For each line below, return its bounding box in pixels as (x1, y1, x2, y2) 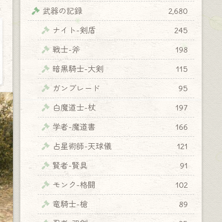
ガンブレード (53, 83, 100, 93)
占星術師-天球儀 (53, 141, 111, 151)
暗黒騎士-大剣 (53, 63, 104, 74)
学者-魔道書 (53, 121, 96, 132)
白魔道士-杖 (53, 102, 96, 112)
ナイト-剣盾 (53, 25, 96, 35)
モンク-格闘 (53, 179, 96, 190)
